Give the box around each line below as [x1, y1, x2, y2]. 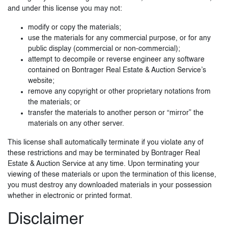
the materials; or [28, 99, 80, 106]
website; [28, 77, 54, 84]
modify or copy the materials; [28, 24, 121, 31]
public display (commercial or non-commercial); [28, 45, 180, 52]
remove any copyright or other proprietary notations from [28, 88, 211, 95]
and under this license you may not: [8, 5, 122, 12]
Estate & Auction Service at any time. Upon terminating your [8, 160, 199, 167]
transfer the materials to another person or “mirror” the [28, 109, 204, 117]
